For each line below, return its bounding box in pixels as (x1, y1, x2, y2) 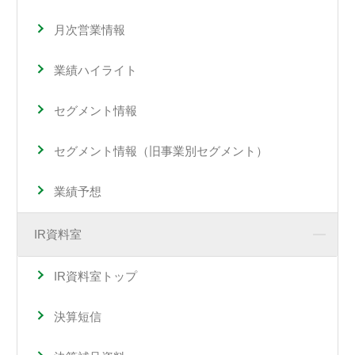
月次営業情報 (53, 22, 125, 36)
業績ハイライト (53, 63, 137, 78)
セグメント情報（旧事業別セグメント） (53, 144, 268, 158)
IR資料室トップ (53, 269, 137, 284)
